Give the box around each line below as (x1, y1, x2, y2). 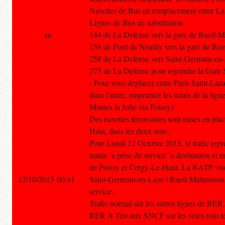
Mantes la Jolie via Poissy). (89, 101, 175, 113)
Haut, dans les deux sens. (89, 126, 169, 137)
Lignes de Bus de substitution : (89, 17, 187, 28)
